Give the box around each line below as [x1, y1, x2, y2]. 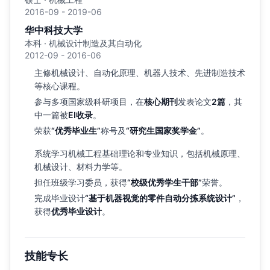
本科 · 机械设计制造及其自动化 [25, 37, 142, 48]
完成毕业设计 [34, 192, 85, 203]
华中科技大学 [25, 24, 83, 36]
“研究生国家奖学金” [126, 125, 201, 136]
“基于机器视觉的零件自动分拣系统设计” [85, 192, 236, 203]
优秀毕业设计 [51, 206, 102, 216]
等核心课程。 [34, 80, 85, 91]
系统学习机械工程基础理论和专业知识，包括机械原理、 [34, 148, 245, 159]
